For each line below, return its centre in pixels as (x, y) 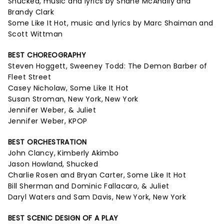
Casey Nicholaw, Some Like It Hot (68, 88)
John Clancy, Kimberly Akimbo (63, 153)
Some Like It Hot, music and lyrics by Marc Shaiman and (111, 23)
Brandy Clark (31, 12)
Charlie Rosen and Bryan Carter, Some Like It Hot (97, 175)
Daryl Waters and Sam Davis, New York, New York (97, 197)
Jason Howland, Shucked (53, 164)
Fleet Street (30, 77)
